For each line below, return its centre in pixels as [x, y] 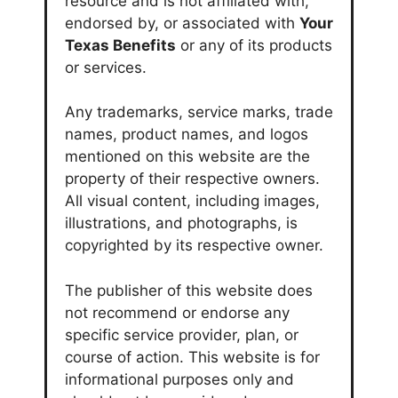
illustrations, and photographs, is [181, 223]
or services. [106, 67]
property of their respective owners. [192, 179]
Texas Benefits [120, 45]
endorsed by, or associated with [182, 23]
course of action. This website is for [192, 357]
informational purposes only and [179, 379]
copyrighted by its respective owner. [194, 246]
